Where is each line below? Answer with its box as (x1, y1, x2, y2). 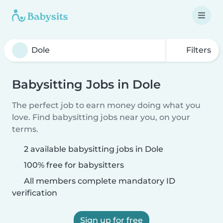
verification (12, 188, 57, 198)
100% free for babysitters (22, 160, 124, 170)
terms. (12, 124, 38, 134)
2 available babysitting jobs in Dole (24, 144, 163, 154)
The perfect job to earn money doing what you (12, 101, 201, 110)
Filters (184, 45, 211, 55)
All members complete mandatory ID (22, 176, 175, 186)
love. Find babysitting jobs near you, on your (12, 112, 190, 122)
